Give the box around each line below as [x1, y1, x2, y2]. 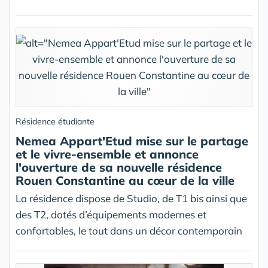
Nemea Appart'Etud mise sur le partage [16, 133, 248, 149]
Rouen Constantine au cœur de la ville [16, 173, 234, 188]
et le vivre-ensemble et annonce [16, 147, 199, 162]
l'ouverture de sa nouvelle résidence [16, 160, 222, 175]
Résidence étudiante [16, 116, 95, 127]
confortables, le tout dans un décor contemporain [16, 224, 242, 237]
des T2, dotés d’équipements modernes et [16, 208, 206, 221]
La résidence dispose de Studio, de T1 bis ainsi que [16, 192, 247, 205]
